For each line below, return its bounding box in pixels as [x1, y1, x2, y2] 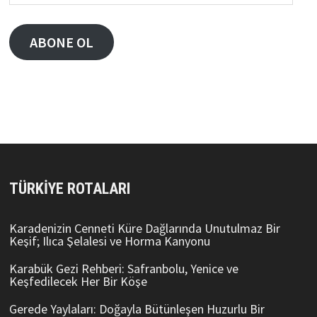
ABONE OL [29, 33, 93, 52]
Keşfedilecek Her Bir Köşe [8, 273, 147, 290]
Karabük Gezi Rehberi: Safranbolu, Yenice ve [8, 260, 238, 277]
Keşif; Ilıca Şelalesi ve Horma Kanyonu [8, 233, 210, 250]
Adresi [8, 3, 42, 20]
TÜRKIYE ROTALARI [8, 180, 130, 198]
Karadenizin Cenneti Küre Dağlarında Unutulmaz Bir [8, 220, 280, 237]
